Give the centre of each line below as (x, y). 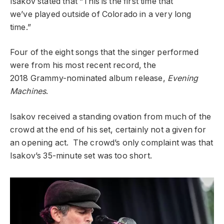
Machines (28, 91)
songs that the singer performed (137, 52)
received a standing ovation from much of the (124, 116)
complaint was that (177, 142)
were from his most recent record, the (83, 65)
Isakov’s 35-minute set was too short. (81, 155)
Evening (183, 78)
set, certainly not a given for (153, 129)
